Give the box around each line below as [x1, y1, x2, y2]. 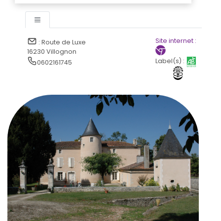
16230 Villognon [27, 47, 77, 56]
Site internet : [155, 37, 196, 45]
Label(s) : [155, 57, 184, 66]
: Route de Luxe [37, 38, 86, 46]
